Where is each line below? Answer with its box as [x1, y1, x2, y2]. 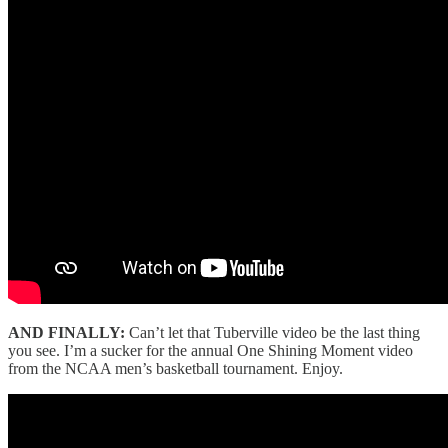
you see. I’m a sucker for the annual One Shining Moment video [8, 341, 413, 359]
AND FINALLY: [8, 323, 125, 341]
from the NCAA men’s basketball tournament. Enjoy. [8, 359, 343, 377]
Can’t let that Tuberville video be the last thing [125, 323, 420, 341]
